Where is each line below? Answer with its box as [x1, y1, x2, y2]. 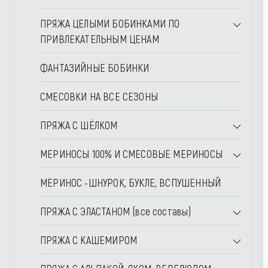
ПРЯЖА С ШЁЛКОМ [40, 118, 118, 132]
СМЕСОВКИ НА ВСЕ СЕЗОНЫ [40, 90, 158, 103]
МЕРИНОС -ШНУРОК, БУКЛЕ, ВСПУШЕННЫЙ [40, 176, 221, 189]
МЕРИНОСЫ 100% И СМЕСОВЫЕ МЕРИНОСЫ [40, 147, 223, 160]
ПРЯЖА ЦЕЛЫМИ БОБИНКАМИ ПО [40, 17, 180, 30]
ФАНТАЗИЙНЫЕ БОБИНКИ [40, 61, 150, 74]
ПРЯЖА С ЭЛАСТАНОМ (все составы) [40, 205, 191, 218]
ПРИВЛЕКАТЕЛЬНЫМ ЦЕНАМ [40, 32, 159, 45]
